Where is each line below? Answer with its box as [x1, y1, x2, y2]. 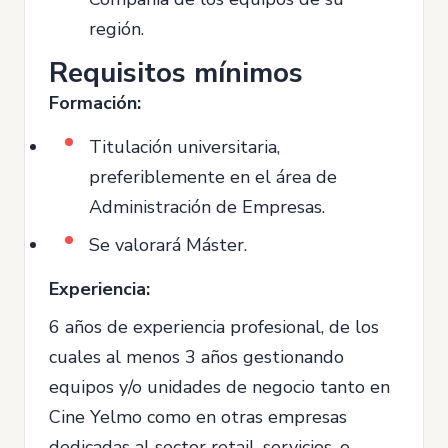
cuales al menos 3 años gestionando [49, 345, 344, 369]
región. [89, 17, 144, 41]
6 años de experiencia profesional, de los [49, 315, 379, 339]
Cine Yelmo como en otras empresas [49, 405, 347, 429]
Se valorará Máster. [89, 233, 247, 257]
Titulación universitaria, [89, 135, 280, 159]
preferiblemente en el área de [89, 165, 337, 189]
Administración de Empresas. [89, 195, 325, 219]
